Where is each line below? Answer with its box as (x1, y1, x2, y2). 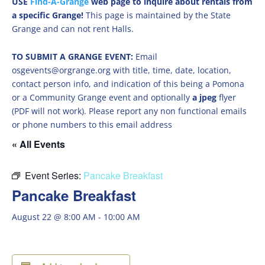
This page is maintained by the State (86, 9, 231, 21)
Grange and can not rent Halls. (12, 23, 134, 34)
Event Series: (25, 169, 83, 182)
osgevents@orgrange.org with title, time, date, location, (12, 64, 231, 76)
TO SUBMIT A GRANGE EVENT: (12, 51, 135, 62)
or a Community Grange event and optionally (12, 92, 192, 103)
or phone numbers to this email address (12, 119, 172, 130)
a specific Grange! (12, 9, 86, 21)
